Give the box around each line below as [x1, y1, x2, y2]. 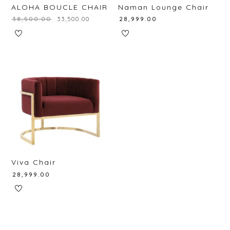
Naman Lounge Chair [118, 2, 209, 12]
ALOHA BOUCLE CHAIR [11, 2, 108, 12]
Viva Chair [11, 158, 56, 167]
